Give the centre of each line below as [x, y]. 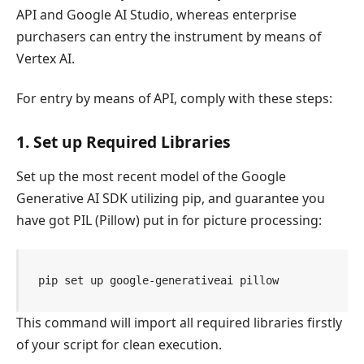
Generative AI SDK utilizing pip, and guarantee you [171, 198]
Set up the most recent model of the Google [151, 176]
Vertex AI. [45, 59]
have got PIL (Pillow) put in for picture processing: [169, 220]
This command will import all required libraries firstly [179, 323]
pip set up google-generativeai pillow [159, 280]
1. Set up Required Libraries [123, 142]
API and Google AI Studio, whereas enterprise [156, 15]
